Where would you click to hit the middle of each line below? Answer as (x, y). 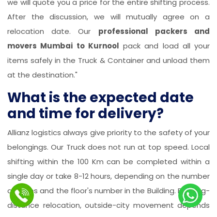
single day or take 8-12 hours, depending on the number (108, 176)
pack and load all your (164, 46)
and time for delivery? (85, 114)
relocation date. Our (53, 31)
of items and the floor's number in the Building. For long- (108, 191)
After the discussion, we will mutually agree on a (108, 17)
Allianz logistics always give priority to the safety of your (108, 133)
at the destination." (42, 75)
